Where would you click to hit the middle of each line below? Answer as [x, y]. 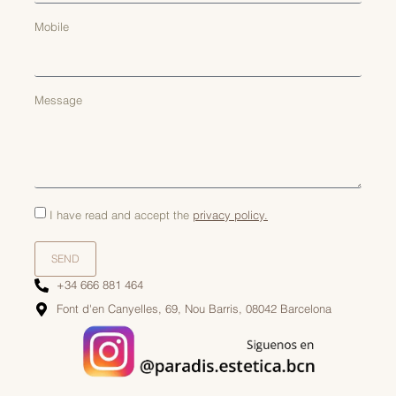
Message [58, 100]
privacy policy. [230, 215]
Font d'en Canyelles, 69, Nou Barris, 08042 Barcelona [194, 308]
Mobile [52, 27]
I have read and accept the [121, 215]
